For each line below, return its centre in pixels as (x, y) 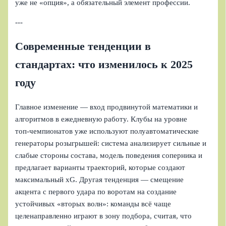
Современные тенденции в (83, 46)
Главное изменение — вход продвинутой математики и (107, 107)
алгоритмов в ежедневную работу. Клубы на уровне (101, 119)
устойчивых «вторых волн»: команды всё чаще (93, 204)
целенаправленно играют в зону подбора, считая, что (104, 216)
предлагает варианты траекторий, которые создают (100, 168)
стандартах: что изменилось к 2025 (104, 64)
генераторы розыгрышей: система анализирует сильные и (111, 144)
